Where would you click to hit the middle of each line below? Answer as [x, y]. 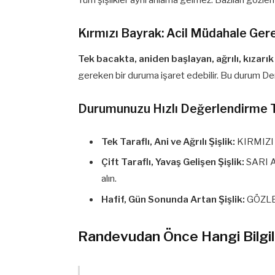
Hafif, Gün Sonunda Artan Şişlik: [173, 199]
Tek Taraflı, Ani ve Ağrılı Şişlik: [168, 141]
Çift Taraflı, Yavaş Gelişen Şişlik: [173, 162]
